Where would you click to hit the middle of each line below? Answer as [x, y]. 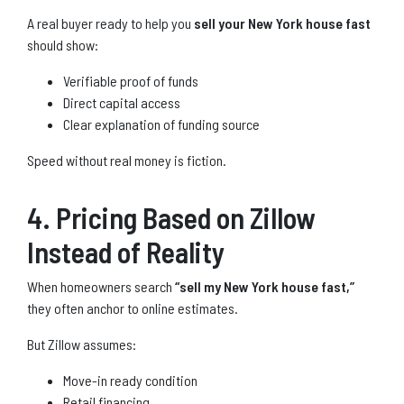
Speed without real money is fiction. [127, 160]
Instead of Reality [126, 251]
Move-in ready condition [130, 380]
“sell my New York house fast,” [265, 286]
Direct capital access [122, 102]
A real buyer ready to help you [110, 23]
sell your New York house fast [282, 23]
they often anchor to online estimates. [133, 308]
